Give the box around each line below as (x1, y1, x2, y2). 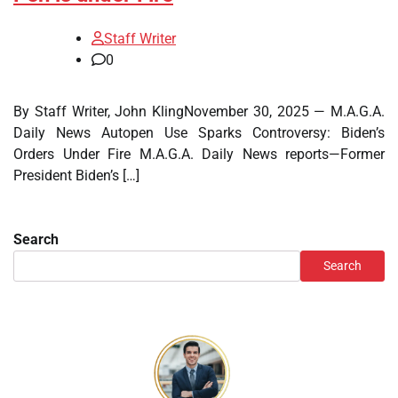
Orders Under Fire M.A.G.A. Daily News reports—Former (13, 145, 385, 163)
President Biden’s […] (13, 166, 139, 184)
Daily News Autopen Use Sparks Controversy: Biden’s (13, 123, 385, 141)
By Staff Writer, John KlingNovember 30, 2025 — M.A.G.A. (13, 102, 385, 120)
